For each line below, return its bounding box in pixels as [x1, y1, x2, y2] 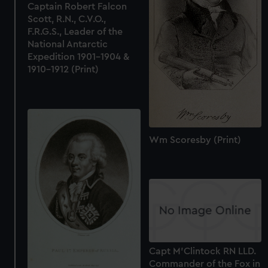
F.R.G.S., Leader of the [28, 27, 123, 37]
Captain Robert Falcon [28, 2, 127, 12]
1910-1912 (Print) [28, 65, 99, 75]
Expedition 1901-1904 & [28, 52, 130, 62]
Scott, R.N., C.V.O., [28, 14, 106, 25]
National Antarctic [28, 39, 108, 50]
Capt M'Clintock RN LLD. [148, 246, 256, 256]
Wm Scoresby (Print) [148, 135, 241, 145]
